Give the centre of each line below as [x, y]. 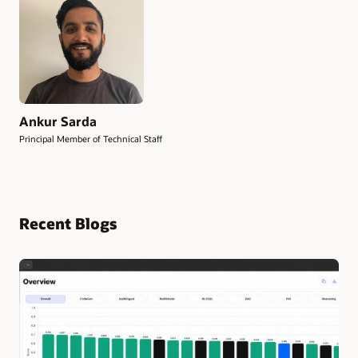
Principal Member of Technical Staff [91, 139]
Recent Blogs [68, 224]
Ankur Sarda [58, 121]
